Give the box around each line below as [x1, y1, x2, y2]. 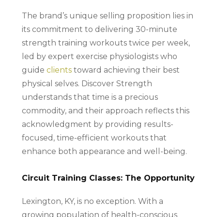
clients [46, 65, 72, 75]
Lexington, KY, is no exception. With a [21, 196, 163, 206]
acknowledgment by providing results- [21, 119, 173, 129]
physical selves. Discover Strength [21, 78, 152, 88]
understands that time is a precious [21, 92, 158, 102]
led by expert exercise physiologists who [21, 51, 177, 61]
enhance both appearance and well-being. [21, 146, 187, 156]
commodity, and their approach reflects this [21, 106, 189, 115]
